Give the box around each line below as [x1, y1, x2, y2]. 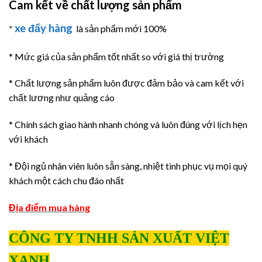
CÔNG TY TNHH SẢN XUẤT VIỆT [9, 230, 229, 246]
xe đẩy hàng [15, 21, 73, 35]
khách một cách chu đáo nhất [9, 175, 124, 187]
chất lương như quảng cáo [9, 92, 115, 104]
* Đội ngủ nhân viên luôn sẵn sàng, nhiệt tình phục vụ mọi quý [9, 160, 247, 172]
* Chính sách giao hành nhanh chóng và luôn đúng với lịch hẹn [9, 119, 247, 130]
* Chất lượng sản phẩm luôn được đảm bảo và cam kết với [9, 77, 244, 89]
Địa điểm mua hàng [9, 201, 90, 213]
